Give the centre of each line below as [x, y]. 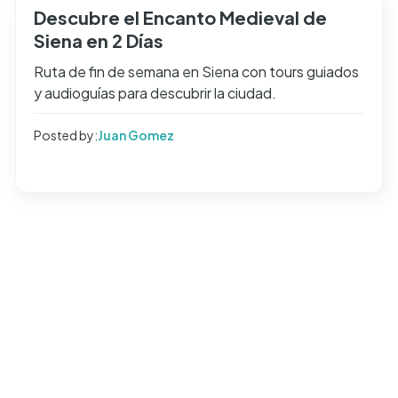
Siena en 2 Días [98, 40]
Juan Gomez [135, 135]
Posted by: [65, 135]
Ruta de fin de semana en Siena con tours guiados [196, 71]
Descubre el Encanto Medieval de [180, 17]
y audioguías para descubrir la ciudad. [155, 92]
